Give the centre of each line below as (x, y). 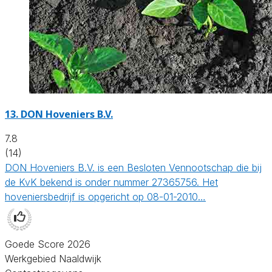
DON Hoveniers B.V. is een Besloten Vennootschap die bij (133, 167)
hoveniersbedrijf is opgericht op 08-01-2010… (105, 196)
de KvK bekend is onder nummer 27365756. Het (111, 182)
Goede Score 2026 (48, 244)
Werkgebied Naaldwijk (53, 258)
